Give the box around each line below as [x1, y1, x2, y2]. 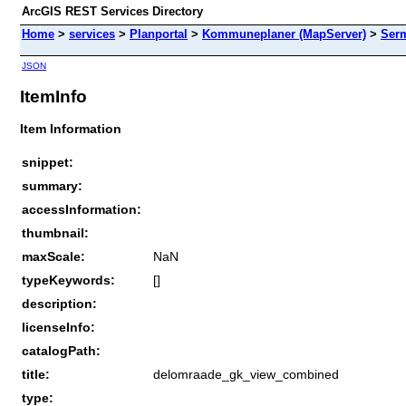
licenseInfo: [22, 319, 95, 334]
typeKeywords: [22, 272, 115, 287]
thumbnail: [22, 225, 89, 240]
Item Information [20, 121, 121, 136]
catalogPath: [22, 343, 101, 358]
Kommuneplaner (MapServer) [202, 27, 366, 41]
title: [22, 366, 50, 382]
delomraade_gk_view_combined [153, 366, 339, 382]
